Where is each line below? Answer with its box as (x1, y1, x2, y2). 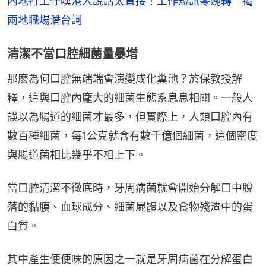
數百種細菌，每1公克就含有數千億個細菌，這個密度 (7, 129, 258, 142)
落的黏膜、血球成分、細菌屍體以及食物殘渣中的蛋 (7, 201, 253, 214)
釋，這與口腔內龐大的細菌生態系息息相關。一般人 (7, 91, 253, 104)
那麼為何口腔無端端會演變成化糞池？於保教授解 (7, 72, 242, 85)
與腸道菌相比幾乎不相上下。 (7, 148, 146, 161)
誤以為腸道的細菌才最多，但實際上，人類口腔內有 (7, 110, 253, 123)
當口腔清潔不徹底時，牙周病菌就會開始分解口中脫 (7, 182, 253, 195)
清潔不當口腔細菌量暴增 (7, 47, 138, 62)
